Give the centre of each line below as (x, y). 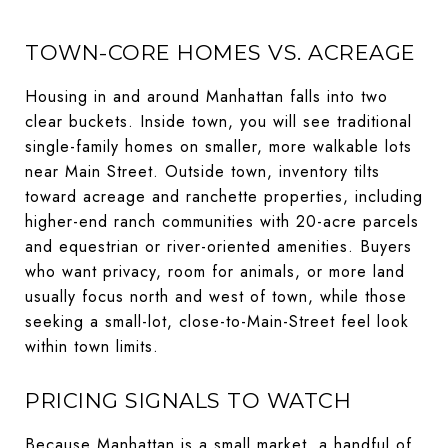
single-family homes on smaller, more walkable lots (218, 146)
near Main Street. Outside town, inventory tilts (202, 171)
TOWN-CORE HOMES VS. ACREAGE (220, 52)
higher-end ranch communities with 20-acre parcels (222, 221)
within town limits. (92, 346)
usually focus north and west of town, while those (216, 296)
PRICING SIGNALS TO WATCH (188, 400)
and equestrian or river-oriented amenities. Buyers (218, 246)
